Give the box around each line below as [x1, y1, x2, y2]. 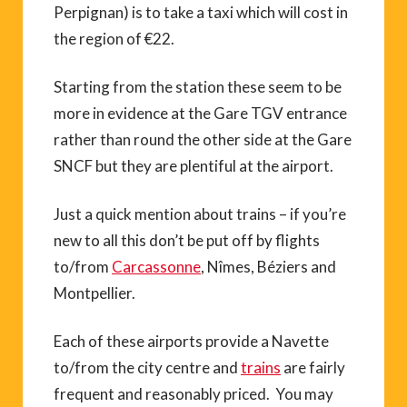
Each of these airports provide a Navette [54, 332, 329, 351]
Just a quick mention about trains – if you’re [54, 204, 346, 223]
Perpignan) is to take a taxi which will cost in [54, 3, 348, 22]
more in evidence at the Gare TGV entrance [54, 104, 347, 123]
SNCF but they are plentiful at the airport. [54, 156, 333, 175]
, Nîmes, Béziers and [201, 257, 336, 276]
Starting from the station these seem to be [54, 77, 342, 96]
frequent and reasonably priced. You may [54, 384, 333, 403]
